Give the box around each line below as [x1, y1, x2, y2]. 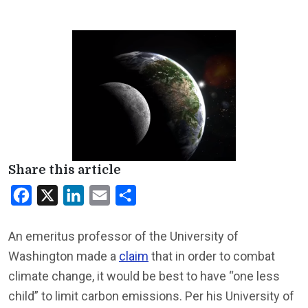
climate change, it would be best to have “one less [8, 269, 280, 283]
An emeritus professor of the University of [8, 229, 239, 243]
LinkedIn [84, 188, 125, 201]
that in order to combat [148, 249, 275, 263]
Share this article [8, 163, 121, 177]
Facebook [32, 188, 79, 201]
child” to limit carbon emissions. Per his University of [8, 289, 294, 303]
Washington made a [8, 249, 119, 263]
